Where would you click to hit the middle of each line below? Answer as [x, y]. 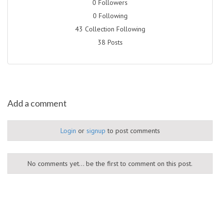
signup [96, 130]
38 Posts [110, 42]
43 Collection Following [110, 29]
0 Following [110, 15]
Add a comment [37, 103]
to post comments [133, 130]
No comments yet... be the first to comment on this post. [110, 163]
